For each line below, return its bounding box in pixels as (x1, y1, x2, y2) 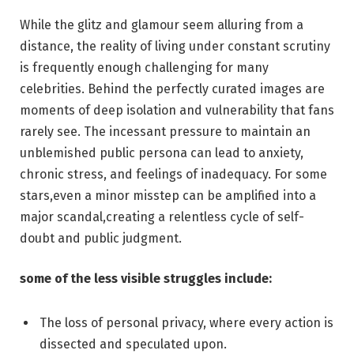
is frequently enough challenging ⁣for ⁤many (20, 59, 269, 75)
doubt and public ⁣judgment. (20, 230, 182, 246)
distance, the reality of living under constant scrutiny (20, 38, 330, 54)
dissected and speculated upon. (40, 337, 227, 352)
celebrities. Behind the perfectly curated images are (20, 81, 325, 96)
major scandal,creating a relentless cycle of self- (20, 209, 304, 224)
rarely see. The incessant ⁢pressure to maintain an (20, 123, 311, 139)
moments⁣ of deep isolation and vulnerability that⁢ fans (20, 102, 334, 118)
